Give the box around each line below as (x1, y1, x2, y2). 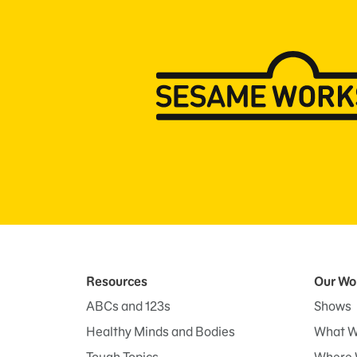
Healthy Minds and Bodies (86, 324, 235, 340)
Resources (86, 273, 147, 290)
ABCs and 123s (86, 298, 171, 315)
